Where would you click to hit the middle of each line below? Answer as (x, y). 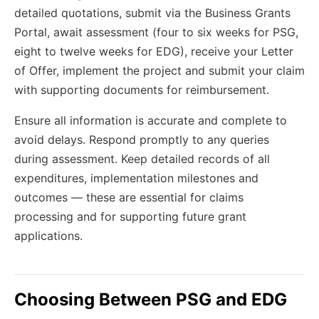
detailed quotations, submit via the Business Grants (152, 12)
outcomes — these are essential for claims (129, 197)
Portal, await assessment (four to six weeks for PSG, (156, 32)
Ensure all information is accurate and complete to (151, 120)
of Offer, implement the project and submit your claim (159, 70)
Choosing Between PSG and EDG (151, 299)
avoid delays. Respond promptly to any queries (142, 139)
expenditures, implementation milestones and (136, 178)
